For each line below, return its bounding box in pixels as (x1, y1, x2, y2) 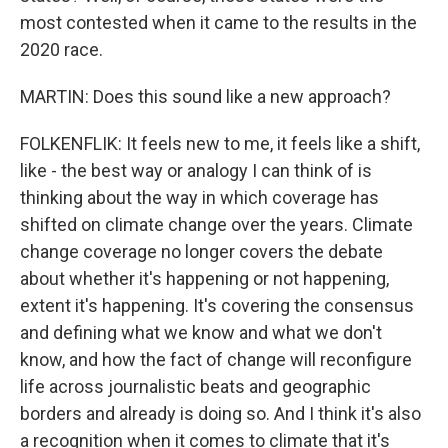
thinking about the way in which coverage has (20, 187, 379, 208)
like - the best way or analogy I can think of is (20, 160, 372, 181)
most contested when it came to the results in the (20, 12, 417, 33)
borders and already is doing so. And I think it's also (20, 403, 421, 424)
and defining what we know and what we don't (20, 322, 382, 343)
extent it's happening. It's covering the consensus (20, 295, 414, 316)
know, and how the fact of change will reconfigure (20, 349, 412, 370)
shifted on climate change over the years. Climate (20, 214, 413, 235)
